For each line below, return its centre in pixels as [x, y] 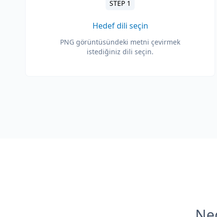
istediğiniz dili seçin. [120, 52]
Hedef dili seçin [120, 26]
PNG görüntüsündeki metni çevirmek [120, 42]
